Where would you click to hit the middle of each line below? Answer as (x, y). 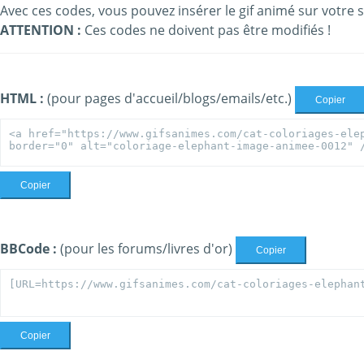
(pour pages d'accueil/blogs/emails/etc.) (169, 98)
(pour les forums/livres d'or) (146, 249)
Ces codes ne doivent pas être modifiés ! (206, 30)
